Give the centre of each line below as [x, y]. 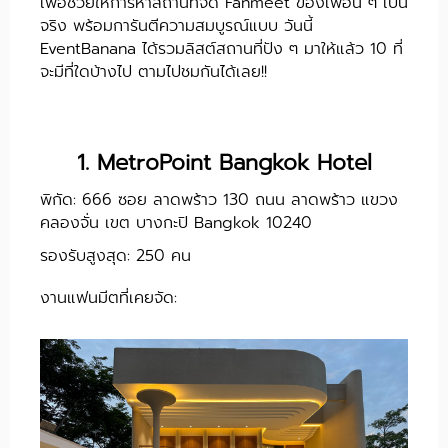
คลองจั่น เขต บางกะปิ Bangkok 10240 [176, 222]
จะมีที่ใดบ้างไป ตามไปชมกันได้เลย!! [153, 71]
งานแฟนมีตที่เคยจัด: [108, 297]
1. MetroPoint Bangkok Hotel [224, 162]
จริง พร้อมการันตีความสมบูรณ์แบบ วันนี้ [176, 25]
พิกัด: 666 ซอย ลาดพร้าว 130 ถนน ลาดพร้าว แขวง [219, 199]
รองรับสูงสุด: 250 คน [115, 255]
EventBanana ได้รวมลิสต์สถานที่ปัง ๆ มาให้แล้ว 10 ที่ [221, 48]
